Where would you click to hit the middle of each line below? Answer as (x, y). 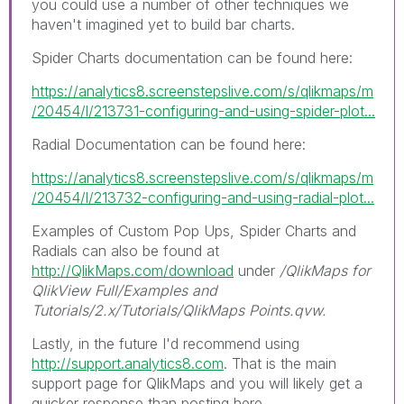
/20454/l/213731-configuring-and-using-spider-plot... (203, 110)
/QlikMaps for (325, 270)
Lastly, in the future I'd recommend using (165, 343)
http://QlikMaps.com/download (133, 270)
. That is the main (280, 363)
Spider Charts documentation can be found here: (192, 57)
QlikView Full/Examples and (124, 290)
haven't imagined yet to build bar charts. (163, 24)
